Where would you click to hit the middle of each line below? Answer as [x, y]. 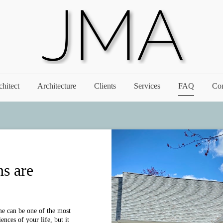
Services [147, 86]
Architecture [57, 86]
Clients [105, 86]
